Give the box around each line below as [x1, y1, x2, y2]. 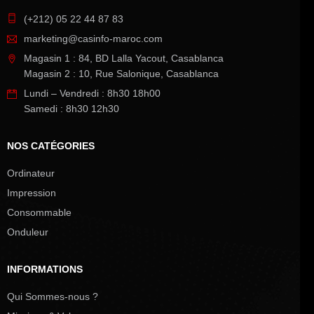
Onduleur [7, 226, 48, 238]
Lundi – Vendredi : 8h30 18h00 [24, 87, 161, 99]
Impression [7, 186, 56, 198]
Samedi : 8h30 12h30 [24, 102, 119, 114]
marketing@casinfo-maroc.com [24, 32, 163, 44]
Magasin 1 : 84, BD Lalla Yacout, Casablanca [24, 52, 224, 64]
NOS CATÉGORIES [7, 139, 95, 151]
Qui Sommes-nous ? [7, 290, 98, 302]
